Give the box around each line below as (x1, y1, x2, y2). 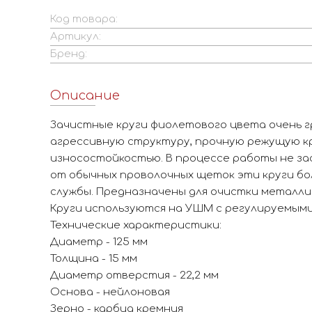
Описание (50, 88, 120, 102)
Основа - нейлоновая (50, 286, 170, 298)
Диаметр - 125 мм (50, 236, 148, 248)
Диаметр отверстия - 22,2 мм (50, 270, 219, 281)
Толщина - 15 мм (50, 253, 137, 265)
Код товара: (50, 13, 118, 25)
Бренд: (50, 48, 87, 60)
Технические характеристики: (50, 219, 221, 231)
